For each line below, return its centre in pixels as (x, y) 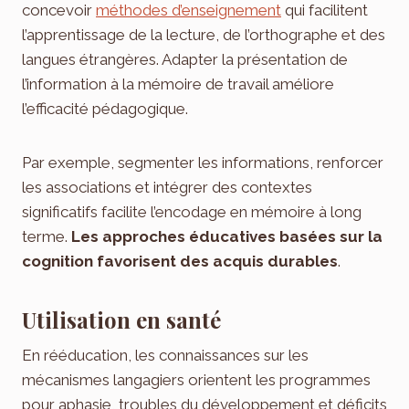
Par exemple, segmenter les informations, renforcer (203, 163)
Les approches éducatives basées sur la (227, 237)
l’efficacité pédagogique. (105, 109)
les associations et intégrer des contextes (167, 188)
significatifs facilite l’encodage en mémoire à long (192, 212)
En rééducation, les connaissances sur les (165, 356)
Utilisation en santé (121, 320)
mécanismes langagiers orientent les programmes (196, 380)
